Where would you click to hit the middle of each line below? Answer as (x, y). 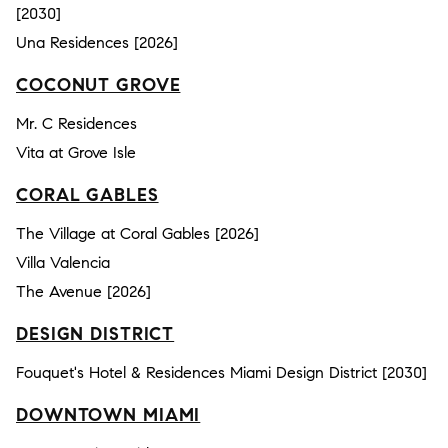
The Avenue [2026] (83, 291)
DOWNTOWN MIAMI (108, 414)
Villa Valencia (63, 262)
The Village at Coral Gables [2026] (137, 233)
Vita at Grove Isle (76, 152)
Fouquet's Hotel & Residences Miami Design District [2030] (221, 372)
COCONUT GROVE (98, 84)
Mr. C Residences (76, 123)
